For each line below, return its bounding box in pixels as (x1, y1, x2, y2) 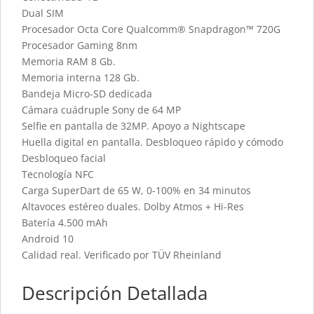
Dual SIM (22, 6, 64, 20)
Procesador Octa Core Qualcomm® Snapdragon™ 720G (22, 22, 280, 36)
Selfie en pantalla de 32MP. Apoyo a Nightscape (22, 119, 245, 133)
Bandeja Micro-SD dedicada (22, 87, 152, 101)
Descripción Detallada (22, 280, 207, 306)
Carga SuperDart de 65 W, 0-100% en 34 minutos (22, 184, 251, 198)
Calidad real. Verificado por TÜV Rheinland (22, 248, 221, 262)
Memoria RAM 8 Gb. (22, 55, 116, 69)
